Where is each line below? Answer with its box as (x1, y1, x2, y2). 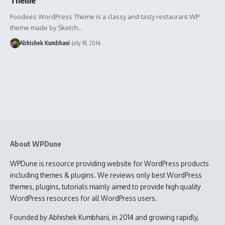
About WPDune (10, 139, 61, 148)
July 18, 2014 (71, 39, 100, 47)
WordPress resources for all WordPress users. (10, 193, 157, 202)
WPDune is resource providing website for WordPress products (10, 159, 209, 168)
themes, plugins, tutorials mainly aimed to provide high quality (10, 182, 201, 191)
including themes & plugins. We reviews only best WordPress (10, 170, 202, 179)
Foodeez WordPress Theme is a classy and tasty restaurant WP (10, 12, 199, 21)
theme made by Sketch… (10, 23, 82, 32)
